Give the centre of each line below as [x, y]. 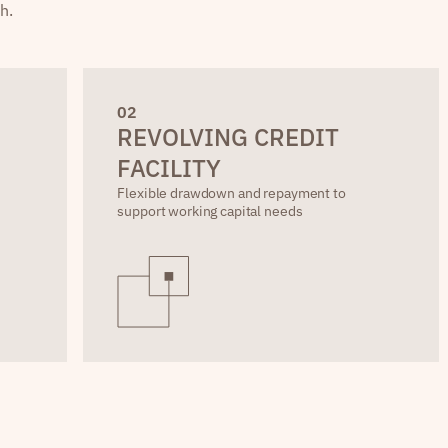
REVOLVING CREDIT [228, 137]
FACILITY [169, 168]
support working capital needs [210, 211]
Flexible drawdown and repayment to [231, 193]
